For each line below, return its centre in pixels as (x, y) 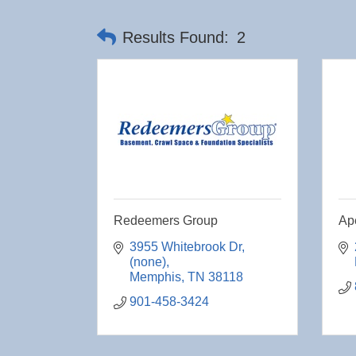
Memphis (155, 277)
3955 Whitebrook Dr (186, 247)
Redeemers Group (166, 221)
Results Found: (176, 37)
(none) (148, 262)
